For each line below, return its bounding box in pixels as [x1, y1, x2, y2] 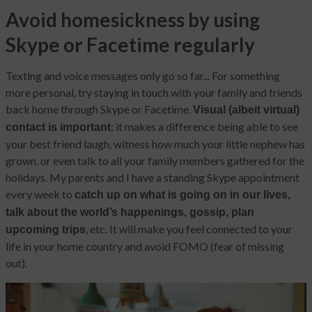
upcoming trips [6, 224, 86, 236]
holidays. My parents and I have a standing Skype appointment [6, 171, 299, 185]
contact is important [6, 121, 111, 134]
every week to [6, 187, 75, 201]
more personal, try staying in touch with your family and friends [6, 86, 302, 100]
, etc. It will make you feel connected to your [86, 222, 292, 236]
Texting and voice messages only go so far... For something [6, 69, 280, 83]
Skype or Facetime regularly [6, 33, 255, 57]
